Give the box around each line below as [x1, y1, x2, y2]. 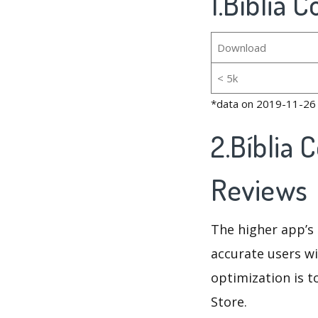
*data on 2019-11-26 [211, 97, 316, 111]
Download [216, 40, 266, 55]
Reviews [211, 171, 314, 209]
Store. [211, 293, 247, 311]
